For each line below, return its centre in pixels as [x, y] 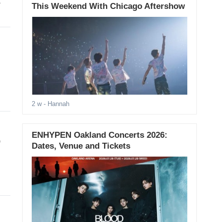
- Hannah [55, 104]
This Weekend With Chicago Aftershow [108, 6]
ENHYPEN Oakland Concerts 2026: [99, 135]
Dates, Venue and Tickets [81, 146]
